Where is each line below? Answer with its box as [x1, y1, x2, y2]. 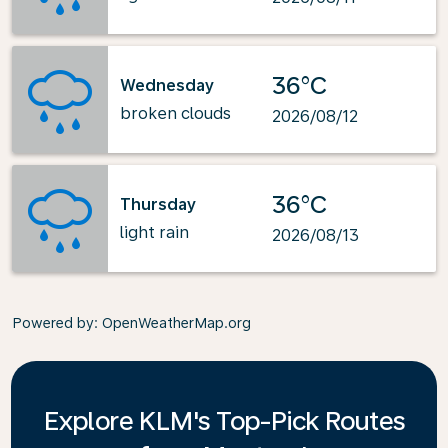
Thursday [120, 194, 196, 214]
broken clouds [120, 103, 231, 123]
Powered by [12, 315, 94, 331]
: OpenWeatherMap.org [94, 315, 251, 331]
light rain [120, 222, 189, 242]
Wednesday [120, 75, 214, 95]
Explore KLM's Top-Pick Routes [43, 405, 405, 436]
